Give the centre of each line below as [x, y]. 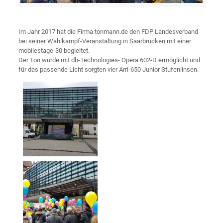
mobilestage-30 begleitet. [54, 50]
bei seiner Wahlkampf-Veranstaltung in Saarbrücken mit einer [105, 41]
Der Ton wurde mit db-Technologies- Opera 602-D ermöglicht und [109, 60]
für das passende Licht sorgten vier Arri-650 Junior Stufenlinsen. [108, 69]
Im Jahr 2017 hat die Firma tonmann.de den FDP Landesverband [108, 31]
